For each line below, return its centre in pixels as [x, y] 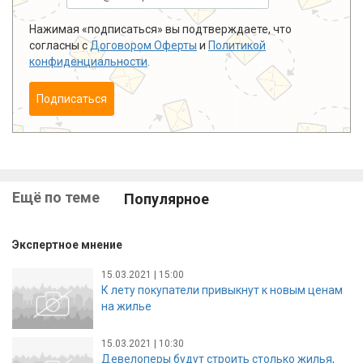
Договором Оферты [143, 45]
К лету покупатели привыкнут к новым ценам [222, 290]
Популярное [167, 199]
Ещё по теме [56, 197]
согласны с [60, 45]
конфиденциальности [88, 61]
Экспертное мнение [67, 245]
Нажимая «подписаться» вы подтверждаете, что [160, 29]
